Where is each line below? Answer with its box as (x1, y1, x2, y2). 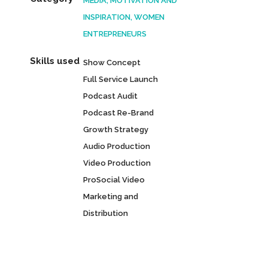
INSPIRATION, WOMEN (83, 13, 165, 22)
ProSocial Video (83, 175, 145, 184)
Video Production (83, 159, 151, 167)
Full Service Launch (83, 75, 159, 84)
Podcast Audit (83, 92, 138, 100)
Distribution (83, 209, 129, 218)
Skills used (30, 56, 80, 66)
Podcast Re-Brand (83, 108, 154, 117)
